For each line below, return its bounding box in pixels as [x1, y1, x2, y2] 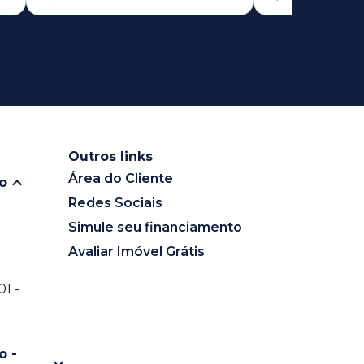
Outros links [67, 148, 153, 164]
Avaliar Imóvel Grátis [67, 243, 205, 259]
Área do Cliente [67, 170, 173, 186]
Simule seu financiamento [67, 219, 242, 235]
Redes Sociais [67, 194, 162, 210]
